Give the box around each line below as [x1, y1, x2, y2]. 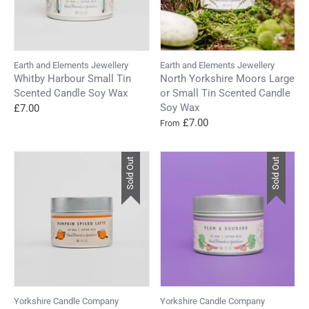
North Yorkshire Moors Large [159, 72, 295, 85]
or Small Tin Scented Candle [159, 86, 290, 99]
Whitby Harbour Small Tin [14, 72, 131, 85]
